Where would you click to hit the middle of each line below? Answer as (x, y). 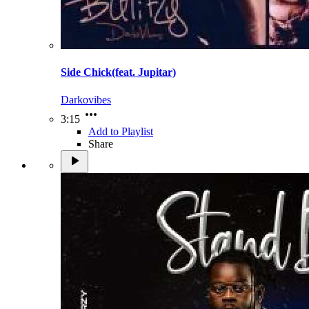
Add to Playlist (121, 131)
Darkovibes (86, 99)
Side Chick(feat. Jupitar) (118, 72)
